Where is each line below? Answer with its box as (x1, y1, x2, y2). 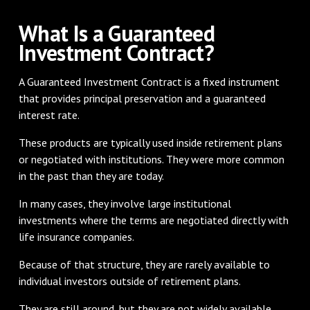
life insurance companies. (18, 229, 134, 244)
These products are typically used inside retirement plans (18, 135, 282, 149)
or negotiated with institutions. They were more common (18, 152, 284, 166)
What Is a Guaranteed (18, 18, 215, 48)
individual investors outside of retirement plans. (18, 273, 241, 288)
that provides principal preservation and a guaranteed (18, 91, 266, 105)
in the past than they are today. (18, 168, 164, 183)
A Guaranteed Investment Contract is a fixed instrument (18, 74, 280, 89)
